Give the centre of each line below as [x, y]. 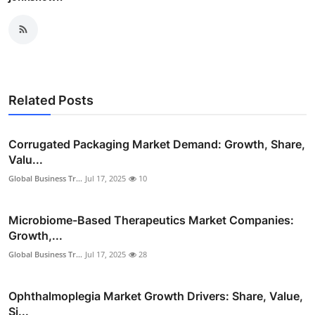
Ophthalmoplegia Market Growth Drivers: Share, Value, [156, 296]
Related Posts [51, 100]
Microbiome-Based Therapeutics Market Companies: [151, 220]
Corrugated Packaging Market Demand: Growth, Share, [157, 144]
